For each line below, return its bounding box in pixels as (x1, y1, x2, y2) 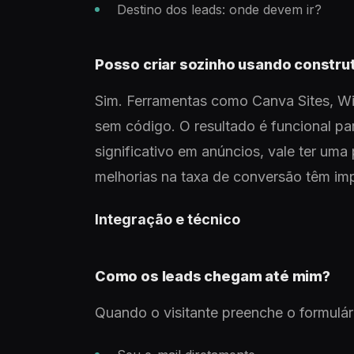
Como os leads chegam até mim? (95, 268, 330, 284)
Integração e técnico (95, 211, 240, 228)
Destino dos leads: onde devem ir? (117, 2, 322, 17)
